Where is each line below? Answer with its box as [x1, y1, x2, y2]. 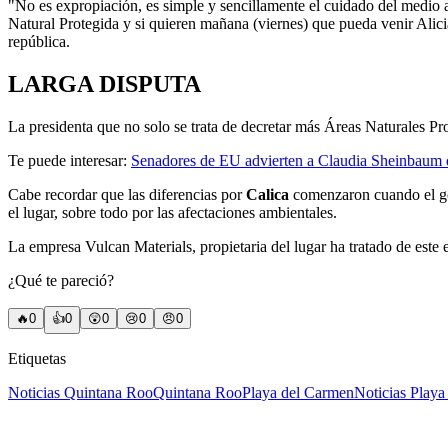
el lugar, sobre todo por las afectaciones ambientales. [8, 204, 337, 222]
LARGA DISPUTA [8, 71, 201, 98]
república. [8, 33, 70, 51]
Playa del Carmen [242, 384, 354, 402]
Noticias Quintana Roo [8, 384, 153, 402]
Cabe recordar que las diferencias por [8, 186, 246, 204]
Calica [246, 186, 289, 204]
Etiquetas [8, 350, 66, 368]
